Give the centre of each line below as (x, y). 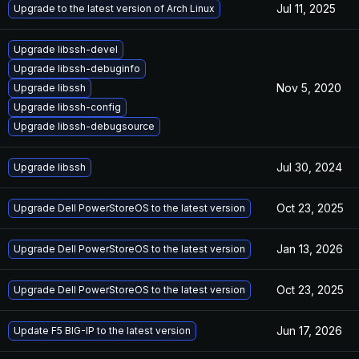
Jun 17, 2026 (309, 331)
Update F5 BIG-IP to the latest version (102, 331)
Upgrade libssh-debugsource (84, 126)
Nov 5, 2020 (309, 88)
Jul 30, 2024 (309, 167)
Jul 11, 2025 (306, 8)
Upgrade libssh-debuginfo (77, 69)
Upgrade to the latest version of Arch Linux (114, 8)
